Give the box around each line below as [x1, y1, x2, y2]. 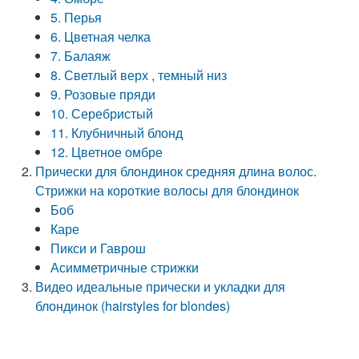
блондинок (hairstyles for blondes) [35, 296, 231, 315]
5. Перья [50, 8, 103, 26]
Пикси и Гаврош [50, 239, 147, 257]
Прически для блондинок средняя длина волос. [35, 162, 317, 180]
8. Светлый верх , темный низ [50, 66, 228, 84]
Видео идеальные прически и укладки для [35, 277, 286, 296]
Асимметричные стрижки [50, 258, 203, 276]
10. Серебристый [50, 104, 154, 123]
